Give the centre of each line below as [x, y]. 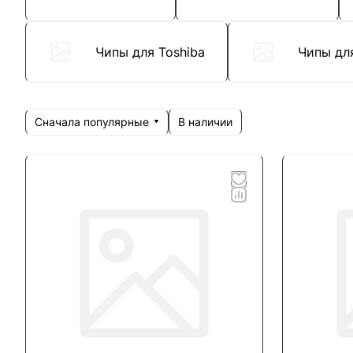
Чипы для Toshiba [150, 52]
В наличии [205, 122]
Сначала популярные [92, 121]
